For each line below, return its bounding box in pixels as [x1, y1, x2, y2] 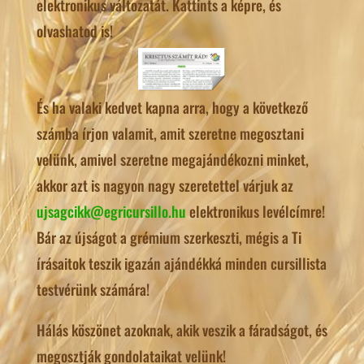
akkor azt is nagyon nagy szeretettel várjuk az [36, 175, 293, 197]
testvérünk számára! [36, 279, 149, 301]
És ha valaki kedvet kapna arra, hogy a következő [36, 97, 308, 119]
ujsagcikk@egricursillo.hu [36, 201, 186, 223]
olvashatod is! [36, 20, 113, 42]
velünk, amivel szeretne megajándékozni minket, [36, 149, 309, 171]
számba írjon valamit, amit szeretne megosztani [36, 123, 304, 145]
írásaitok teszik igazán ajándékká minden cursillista [36, 253, 327, 275]
